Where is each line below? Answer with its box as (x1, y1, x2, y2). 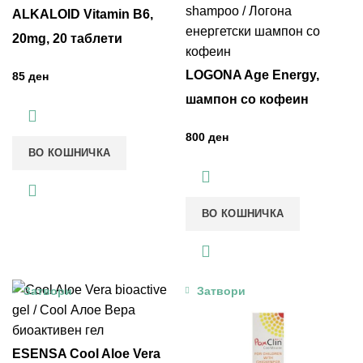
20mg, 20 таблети (12, 32, 122, 46)
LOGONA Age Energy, (186, 68, 319, 83)
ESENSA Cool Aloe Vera (12, 347, 160, 361)
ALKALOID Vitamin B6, (12, 7, 153, 22)
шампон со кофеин (186, 92, 309, 107)
